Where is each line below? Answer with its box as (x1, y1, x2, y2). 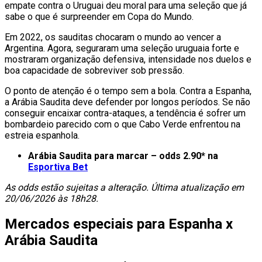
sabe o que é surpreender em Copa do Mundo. (5, 11, 194, 22)
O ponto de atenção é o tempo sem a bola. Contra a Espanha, (5, 85, 251, 96)
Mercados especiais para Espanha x (5, 215, 233, 232)
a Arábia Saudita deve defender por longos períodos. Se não (5, 96, 250, 108)
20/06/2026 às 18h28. (5, 192, 98, 204)
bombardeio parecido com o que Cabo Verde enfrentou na (5, 118, 240, 130)
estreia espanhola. (5, 129, 80, 141)
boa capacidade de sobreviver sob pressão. (5, 64, 184, 76)
